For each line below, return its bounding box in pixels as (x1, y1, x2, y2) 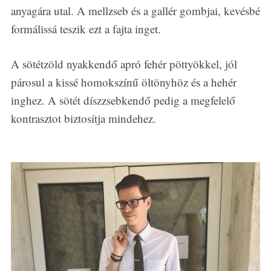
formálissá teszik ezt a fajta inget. (10, 21, 161, 36)
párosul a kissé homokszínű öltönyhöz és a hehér (10, 74, 237, 90)
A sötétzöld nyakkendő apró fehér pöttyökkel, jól (10, 56, 237, 72)
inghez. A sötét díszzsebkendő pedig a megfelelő (10, 93, 235, 108)
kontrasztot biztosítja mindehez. (10, 111, 156, 126)
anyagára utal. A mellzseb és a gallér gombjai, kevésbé (10, 2, 260, 18)
